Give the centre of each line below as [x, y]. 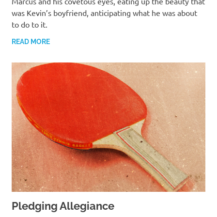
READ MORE [31, 42]
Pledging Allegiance [63, 206]
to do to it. [30, 24]
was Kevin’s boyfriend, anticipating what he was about [104, 13]
